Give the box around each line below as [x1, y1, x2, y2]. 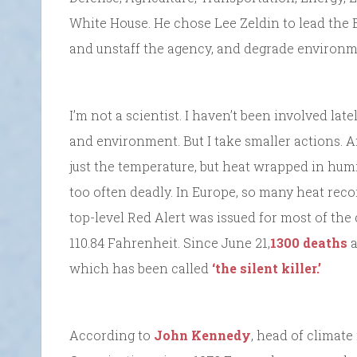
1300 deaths [270, 233, 347, 251]
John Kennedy [154, 326, 251, 343]
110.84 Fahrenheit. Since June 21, [69, 233, 270, 251]
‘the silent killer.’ [212, 259, 321, 277]
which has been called [69, 259, 212, 277]
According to [69, 326, 154, 343]
